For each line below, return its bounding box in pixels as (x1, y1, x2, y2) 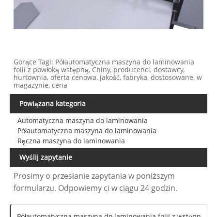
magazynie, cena (14, 80, 68, 90)
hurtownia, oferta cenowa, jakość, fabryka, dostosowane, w (14, 72, 202, 82)
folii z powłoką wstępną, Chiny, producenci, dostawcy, (14, 64, 185, 74)
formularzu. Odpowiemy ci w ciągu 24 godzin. (14, 183, 178, 194)
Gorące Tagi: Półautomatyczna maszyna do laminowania (14, 57, 195, 66)
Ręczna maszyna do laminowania (17, 136, 125, 145)
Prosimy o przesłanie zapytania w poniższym (14, 170, 175, 182)
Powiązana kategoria (19, 98, 86, 108)
